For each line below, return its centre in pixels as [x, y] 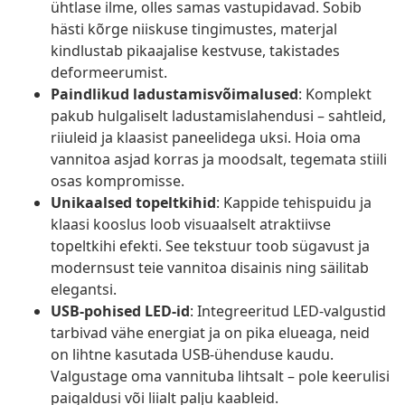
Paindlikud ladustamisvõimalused [174, 94]
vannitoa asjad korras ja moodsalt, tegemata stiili [219, 160]
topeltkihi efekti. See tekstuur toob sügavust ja [210, 246]
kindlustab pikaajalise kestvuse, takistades [195, 51]
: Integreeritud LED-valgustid [288, 311]
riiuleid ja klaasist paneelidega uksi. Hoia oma [206, 138]
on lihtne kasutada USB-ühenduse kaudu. [192, 355]
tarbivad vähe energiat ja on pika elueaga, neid [210, 333]
